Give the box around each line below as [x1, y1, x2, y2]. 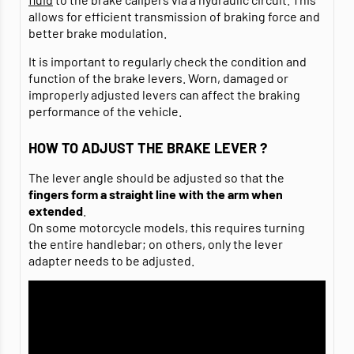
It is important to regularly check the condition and [28, 54, 307, 70]
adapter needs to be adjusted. [28, 253, 194, 269]
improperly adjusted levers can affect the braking [28, 87, 300, 103]
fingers [28, 186, 69, 202]
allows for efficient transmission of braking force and [28, 9, 320, 24]
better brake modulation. [28, 25, 167, 41]
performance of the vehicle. [28, 104, 182, 119]
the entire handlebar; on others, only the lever [28, 236, 283, 252]
